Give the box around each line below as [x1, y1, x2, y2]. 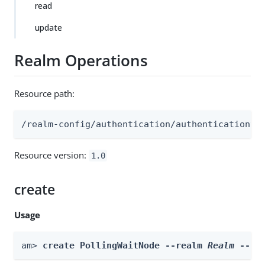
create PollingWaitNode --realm [43, 240, 208, 251]
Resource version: [14, 148, 89, 161]
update [35, 22, 62, 33]
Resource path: [14, 87, 75, 99]
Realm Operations [14, 50, 148, 72]
